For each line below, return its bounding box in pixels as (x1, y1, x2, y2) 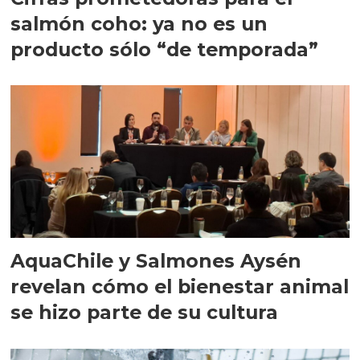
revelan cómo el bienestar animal (10, 274, 350, 298)
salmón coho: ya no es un (10, 11, 268, 35)
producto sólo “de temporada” (10, 37, 319, 61)
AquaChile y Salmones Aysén (10, 248, 302, 272)
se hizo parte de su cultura (10, 300, 279, 324)
